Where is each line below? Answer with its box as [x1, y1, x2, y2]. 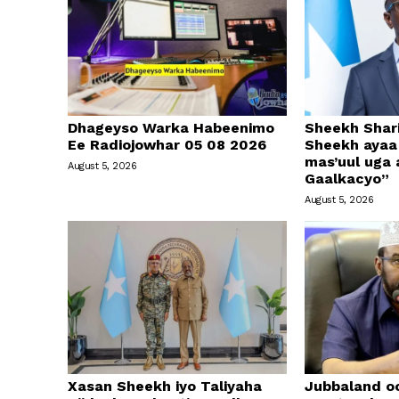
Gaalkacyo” [305, 169, 390, 187]
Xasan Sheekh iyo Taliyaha [68, 378, 262, 395]
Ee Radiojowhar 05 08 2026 [68, 135, 266, 153]
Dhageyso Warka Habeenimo [68, 118, 274, 136]
